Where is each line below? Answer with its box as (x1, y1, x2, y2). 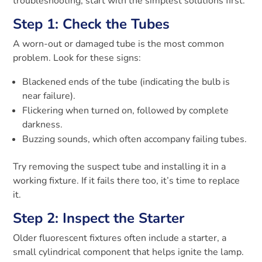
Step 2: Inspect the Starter (13, 209, 185, 228)
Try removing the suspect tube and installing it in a (13, 160, 226, 174)
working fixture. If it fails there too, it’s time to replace (13, 174, 240, 188)
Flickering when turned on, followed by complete (22, 104, 229, 118)
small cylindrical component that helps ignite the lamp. (13, 246, 244, 259)
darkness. (22, 118, 63, 132)
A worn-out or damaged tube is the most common (13, 37, 225, 51)
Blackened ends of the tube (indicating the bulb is (22, 75, 230, 89)
